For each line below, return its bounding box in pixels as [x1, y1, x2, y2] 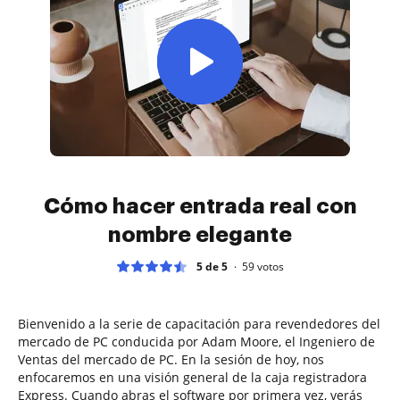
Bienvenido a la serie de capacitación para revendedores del [18, 314, 380, 332]
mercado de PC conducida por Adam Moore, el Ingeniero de [18, 332, 375, 350]
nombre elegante [108, 223, 292, 246]
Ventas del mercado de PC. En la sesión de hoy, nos [18, 350, 324, 368]
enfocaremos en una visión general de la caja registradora [18, 368, 367, 386]
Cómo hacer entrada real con [43, 195, 357, 217]
